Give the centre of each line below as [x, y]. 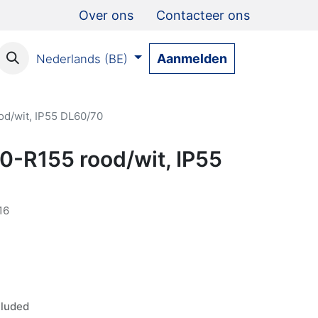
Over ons [106, 15]
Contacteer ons [203, 15]
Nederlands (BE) [82, 59]
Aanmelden [192, 58]
